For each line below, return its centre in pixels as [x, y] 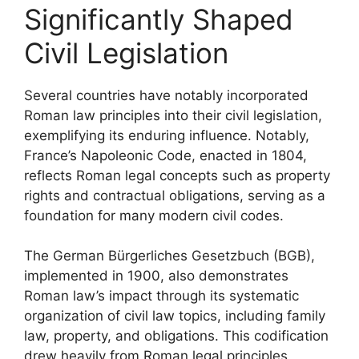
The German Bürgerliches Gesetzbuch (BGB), [169, 256]
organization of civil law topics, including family [175, 316]
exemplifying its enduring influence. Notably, [167, 135]
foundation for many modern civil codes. [154, 215]
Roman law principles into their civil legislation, [173, 115]
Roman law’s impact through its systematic [161, 296]
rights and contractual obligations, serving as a [175, 195]
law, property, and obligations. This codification [176, 336]
